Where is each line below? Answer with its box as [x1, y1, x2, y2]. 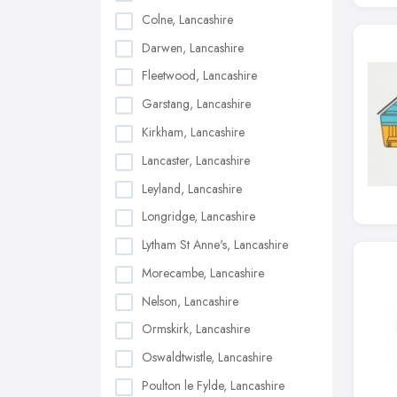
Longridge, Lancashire [142, 207, 255, 226]
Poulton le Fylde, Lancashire [142, 376, 284, 394]
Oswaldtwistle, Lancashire [142, 348, 272, 367]
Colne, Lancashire [142, 10, 233, 28]
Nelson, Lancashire [142, 292, 238, 310]
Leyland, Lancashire [142, 179, 242, 198]
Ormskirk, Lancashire [142, 320, 250, 339]
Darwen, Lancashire [142, 38, 244, 57]
